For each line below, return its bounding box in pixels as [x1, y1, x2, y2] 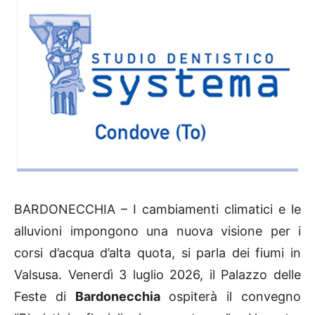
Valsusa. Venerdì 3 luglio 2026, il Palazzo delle [14, 267, 301, 283]
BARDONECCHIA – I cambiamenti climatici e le [14, 202, 301, 217]
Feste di [14, 289, 75, 304]
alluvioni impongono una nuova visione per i [14, 224, 301, 239]
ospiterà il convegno [160, 289, 302, 304]
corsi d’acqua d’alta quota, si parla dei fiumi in [14, 245, 301, 261]
